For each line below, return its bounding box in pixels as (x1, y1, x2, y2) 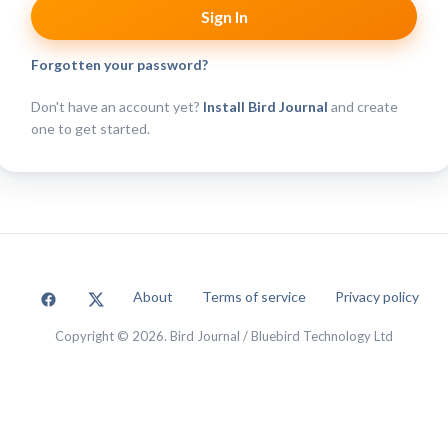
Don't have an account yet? (31, 98, 203, 115)
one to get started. (31, 120, 150, 137)
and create (328, 98, 398, 115)
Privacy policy (335, 288, 419, 306)
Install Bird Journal (203, 98, 328, 115)
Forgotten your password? (31, 56, 208, 73)
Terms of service (202, 288, 306, 306)
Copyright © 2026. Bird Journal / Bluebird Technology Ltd (55, 328, 393, 344)
